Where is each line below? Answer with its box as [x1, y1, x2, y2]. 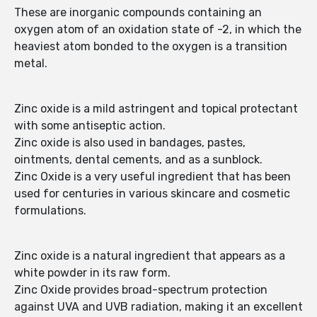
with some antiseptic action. [14, 119, 166, 133]
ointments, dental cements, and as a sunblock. [14, 153, 263, 167]
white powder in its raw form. [14, 266, 171, 280]
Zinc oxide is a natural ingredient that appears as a [14, 249, 285, 263]
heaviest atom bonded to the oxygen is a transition [14, 40, 287, 54]
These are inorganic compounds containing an [14, 6, 262, 20]
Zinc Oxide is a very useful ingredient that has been [14, 170, 291, 184]
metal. [14, 57, 47, 71]
